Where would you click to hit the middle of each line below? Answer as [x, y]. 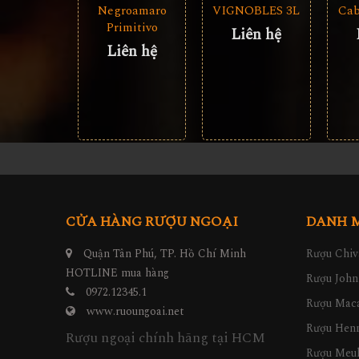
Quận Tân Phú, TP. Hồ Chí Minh [163, 253]
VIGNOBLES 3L [256, 11]
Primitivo [132, 28]
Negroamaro [132, 11]
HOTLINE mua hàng [117, 272]
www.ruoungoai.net [135, 311]
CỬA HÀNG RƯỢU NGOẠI [152, 222]
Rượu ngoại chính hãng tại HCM [165, 338]
